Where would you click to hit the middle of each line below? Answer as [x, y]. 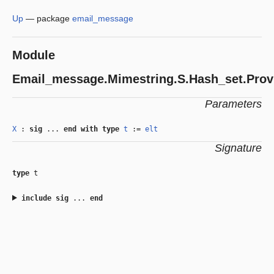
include [38, 198]
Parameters [233, 104]
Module [34, 55]
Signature [238, 148]
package [54, 18]
